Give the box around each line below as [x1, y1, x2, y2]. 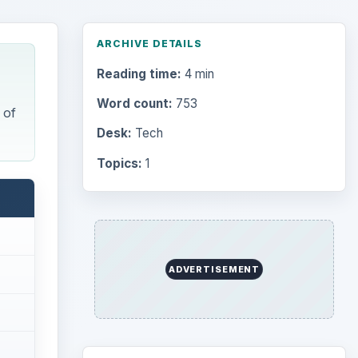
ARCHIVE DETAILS [96, 37, 203, 50]
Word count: [96, 96, 173, 112]
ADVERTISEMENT [168, 263, 261, 275]
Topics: [96, 155, 142, 171]
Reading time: [96, 66, 181, 82]
